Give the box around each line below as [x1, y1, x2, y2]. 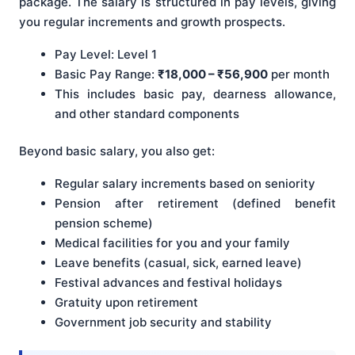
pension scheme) [55, 216, 153, 231]
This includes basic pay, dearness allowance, [55, 86, 336, 101]
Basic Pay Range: [55, 66, 158, 82]
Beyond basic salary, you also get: [19, 143, 215, 159]
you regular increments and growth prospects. [19, 13, 285, 29]
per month [268, 66, 330, 82]
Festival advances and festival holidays [55, 275, 282, 291]
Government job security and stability [55, 315, 272, 330]
